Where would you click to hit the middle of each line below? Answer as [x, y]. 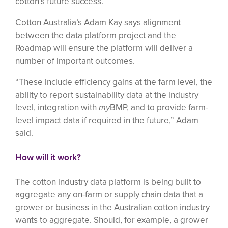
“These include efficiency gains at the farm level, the [114, 82]
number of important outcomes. [75, 61]
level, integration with [57, 108]
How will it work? [48, 157]
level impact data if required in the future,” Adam [107, 120]
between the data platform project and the [96, 35]
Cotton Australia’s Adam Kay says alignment [98, 23]
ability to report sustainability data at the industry [107, 95]
